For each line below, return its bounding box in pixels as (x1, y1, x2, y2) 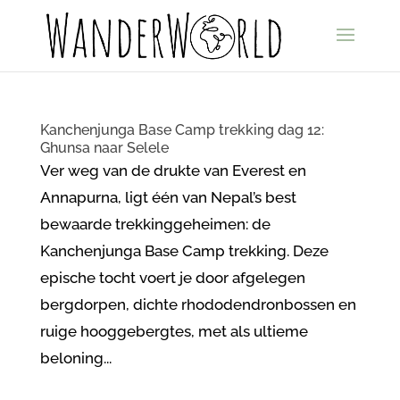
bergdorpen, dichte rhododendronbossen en (39, 296, 356, 313)
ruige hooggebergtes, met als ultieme (39, 322, 308, 340)
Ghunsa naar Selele (39, 139, 169, 156)
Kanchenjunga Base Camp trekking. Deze (39, 242, 329, 260)
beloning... (39, 349, 112, 367)
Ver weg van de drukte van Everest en (39, 162, 306, 179)
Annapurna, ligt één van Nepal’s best (39, 188, 296, 206)
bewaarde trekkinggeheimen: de (39, 215, 271, 233)
